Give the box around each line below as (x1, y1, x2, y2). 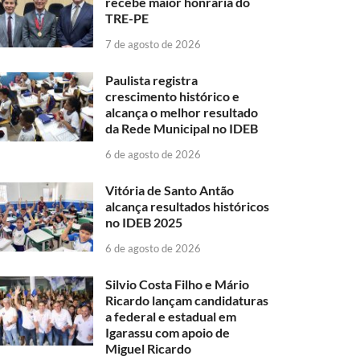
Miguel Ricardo (105, 340, 192, 356)
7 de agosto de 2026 (105, 38, 202, 51)
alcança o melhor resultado (105, 104, 259, 121)
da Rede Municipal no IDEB (105, 121, 259, 137)
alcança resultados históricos (105, 198, 270, 214)
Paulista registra (105, 72, 198, 88)
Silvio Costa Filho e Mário (105, 276, 250, 292)
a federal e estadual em (105, 308, 237, 324)
